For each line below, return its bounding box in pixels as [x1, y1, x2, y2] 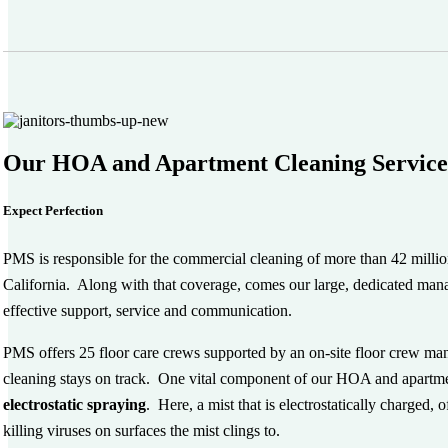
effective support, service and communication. [3, 302, 293, 320]
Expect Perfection [3, 203, 104, 219]
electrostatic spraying [3, 396, 147, 414]
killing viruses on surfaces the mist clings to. [3, 422, 281, 440]
